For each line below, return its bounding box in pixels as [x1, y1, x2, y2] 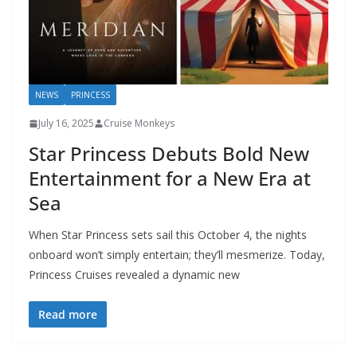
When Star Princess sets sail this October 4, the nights [29, 227, 307, 243]
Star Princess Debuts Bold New [29, 140, 309, 167]
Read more [38, 307, 97, 323]
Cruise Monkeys [104, 116, 175, 131]
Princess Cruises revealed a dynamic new [29, 267, 240, 283]
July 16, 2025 [38, 116, 94, 131]
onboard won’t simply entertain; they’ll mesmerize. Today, [29, 247, 325, 263]
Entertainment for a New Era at [29, 165, 311, 192]
